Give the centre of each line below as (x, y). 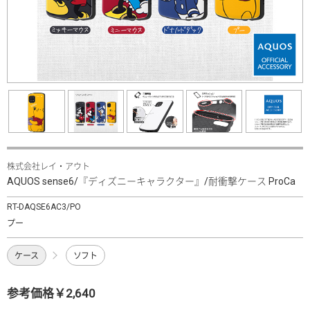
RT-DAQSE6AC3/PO (44, 207)
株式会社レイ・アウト (48, 166)
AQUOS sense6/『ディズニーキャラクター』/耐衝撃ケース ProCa (151, 181)
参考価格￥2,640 (51, 293)
